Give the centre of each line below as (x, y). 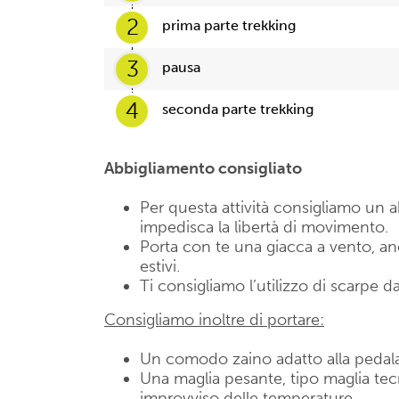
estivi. (160, 266)
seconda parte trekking (238, 109)
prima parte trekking (229, 25)
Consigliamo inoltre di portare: (214, 320)
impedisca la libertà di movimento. (264, 227)
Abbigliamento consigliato (203, 168)
